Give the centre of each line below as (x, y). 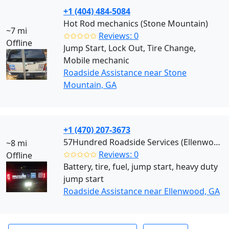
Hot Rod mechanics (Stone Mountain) (136, 24)
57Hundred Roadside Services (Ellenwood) (217, 142)
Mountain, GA (90, 85)
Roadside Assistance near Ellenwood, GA (142, 191)
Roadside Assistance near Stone (125, 73)
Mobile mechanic (96, 60)
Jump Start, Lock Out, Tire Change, (130, 48)
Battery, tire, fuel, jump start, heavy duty (141, 167)
